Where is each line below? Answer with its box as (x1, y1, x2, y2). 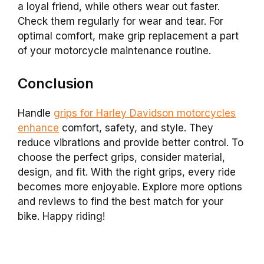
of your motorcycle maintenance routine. (18, 44, 211, 57)
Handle (18, 107, 54, 120)
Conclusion (18, 75, 94, 93)
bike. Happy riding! (18, 210, 105, 223)
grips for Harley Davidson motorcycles (54, 107, 236, 120)
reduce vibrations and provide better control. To (18, 137, 243, 149)
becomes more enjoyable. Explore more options (18, 181, 242, 193)
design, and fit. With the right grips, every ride (18, 166, 236, 179)
